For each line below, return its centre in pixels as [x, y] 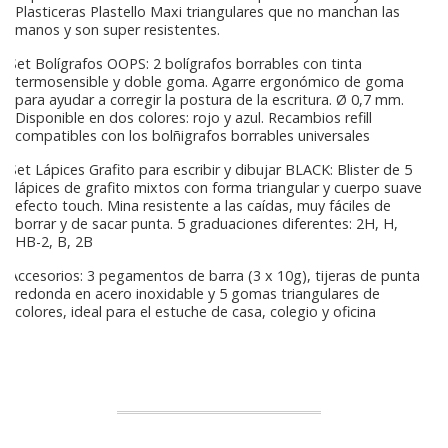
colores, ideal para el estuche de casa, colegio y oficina [195, 311]
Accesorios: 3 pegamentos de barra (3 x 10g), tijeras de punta [212, 275]
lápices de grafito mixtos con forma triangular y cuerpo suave [218, 187]
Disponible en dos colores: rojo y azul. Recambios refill [193, 117]
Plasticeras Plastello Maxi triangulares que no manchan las [207, 11]
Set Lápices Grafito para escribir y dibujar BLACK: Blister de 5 [208, 169]
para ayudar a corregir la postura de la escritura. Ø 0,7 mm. [209, 99]
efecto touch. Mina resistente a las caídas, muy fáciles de [203, 205]
